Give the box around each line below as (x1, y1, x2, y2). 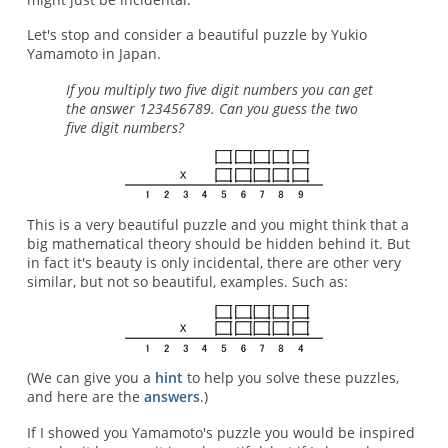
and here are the (26, 387, 144, 407)
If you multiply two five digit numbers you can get (66, 79, 374, 99)
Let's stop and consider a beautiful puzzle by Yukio (26, 25, 367, 45)
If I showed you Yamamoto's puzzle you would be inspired (26, 422, 415, 442)
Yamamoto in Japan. (26, 44, 161, 64)
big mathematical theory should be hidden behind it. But (26, 233, 410, 253)
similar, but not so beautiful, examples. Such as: (26, 271, 348, 291)
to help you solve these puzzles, (182, 368, 399, 388)
